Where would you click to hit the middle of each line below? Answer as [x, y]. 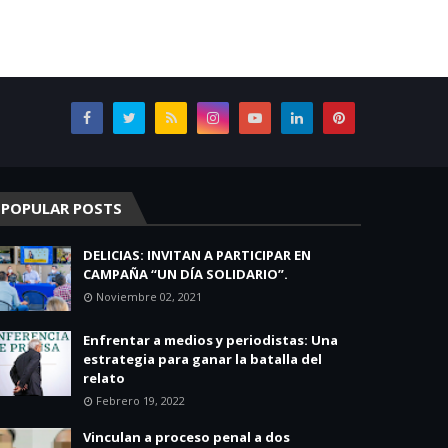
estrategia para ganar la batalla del [202, 359]
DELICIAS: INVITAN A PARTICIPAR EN [197, 255]
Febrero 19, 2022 [140, 400]
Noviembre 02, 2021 [149, 296]
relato [104, 378]
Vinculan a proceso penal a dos [186, 437]
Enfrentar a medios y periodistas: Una [210, 340]
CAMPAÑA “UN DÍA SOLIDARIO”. [185, 274]
